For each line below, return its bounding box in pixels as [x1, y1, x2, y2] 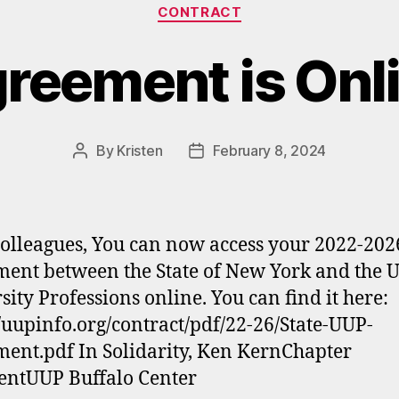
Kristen [117, 141, 163, 159]
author [78, 164, 122, 183]
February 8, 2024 [213, 141, 326, 159]
